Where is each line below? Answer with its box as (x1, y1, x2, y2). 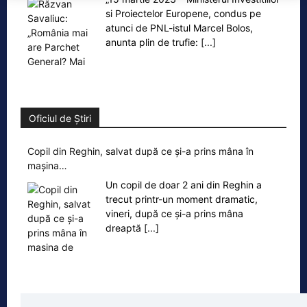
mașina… (27, 159, 67, 171)
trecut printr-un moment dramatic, (106, 193, 258, 205)
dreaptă (106, 221, 144, 234)
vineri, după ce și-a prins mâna (106, 207, 243, 219)
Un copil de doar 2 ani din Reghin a (106, 178, 262, 191)
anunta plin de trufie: (106, 36, 201, 48)
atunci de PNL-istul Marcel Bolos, (106, 21, 253, 34)
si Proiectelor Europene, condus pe (106, 7, 261, 19)
